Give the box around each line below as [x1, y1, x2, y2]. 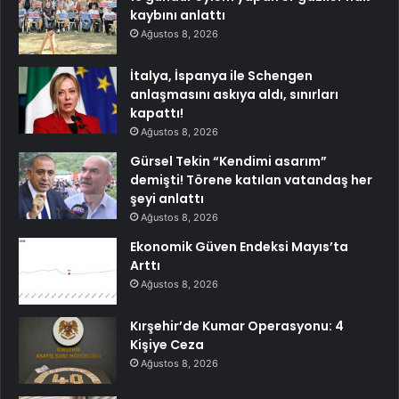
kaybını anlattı [130, 5, 225, 24]
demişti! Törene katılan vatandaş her [130, 170, 372, 189]
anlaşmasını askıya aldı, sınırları [130, 85, 338, 103]
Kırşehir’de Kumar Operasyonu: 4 [130, 316, 344, 335]
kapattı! [130, 103, 183, 122]
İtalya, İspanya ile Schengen [130, 66, 313, 85]
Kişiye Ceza [130, 335, 204, 354]
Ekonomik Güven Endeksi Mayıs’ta [130, 237, 348, 256]
